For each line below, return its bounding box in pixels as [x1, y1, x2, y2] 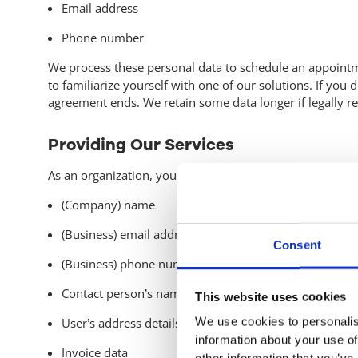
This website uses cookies [195, 289, 347, 304]
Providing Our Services [47, 133, 234, 157]
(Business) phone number [61, 255, 202, 272]
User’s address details [61, 314, 181, 331]
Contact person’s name [61, 284, 187, 301]
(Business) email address [61, 225, 197, 242]
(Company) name [61, 196, 155, 213]
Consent [273, 237, 321, 252]
